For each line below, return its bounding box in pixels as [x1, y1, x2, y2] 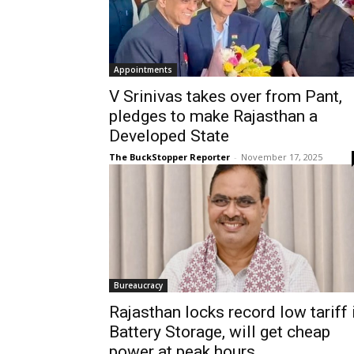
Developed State [109, 126, 229, 145]
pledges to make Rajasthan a [109, 106, 318, 126]
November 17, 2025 [241, 150, 322, 163]
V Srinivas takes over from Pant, [109, 86, 342, 106]
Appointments [114, 63, 172, 75]
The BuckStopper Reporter [109, 150, 230, 163]
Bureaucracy [114, 279, 163, 291]
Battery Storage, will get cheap [109, 322, 330, 341]
